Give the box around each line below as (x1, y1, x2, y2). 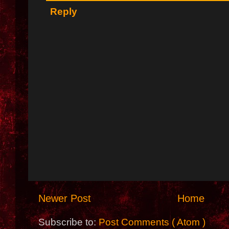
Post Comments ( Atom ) (99, 216, 205, 227)
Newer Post (38, 192, 91, 204)
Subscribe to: (38, 216, 99, 227)
